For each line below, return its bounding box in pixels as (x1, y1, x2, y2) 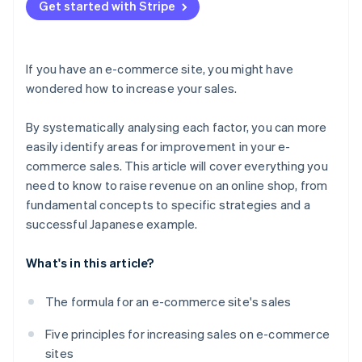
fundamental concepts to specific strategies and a (26, 196, 310, 213)
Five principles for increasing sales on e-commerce (45, 326, 330, 343)
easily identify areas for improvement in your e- (26, 138, 291, 155)
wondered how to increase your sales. (26, 80, 238, 97)
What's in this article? (26, 255, 154, 271)
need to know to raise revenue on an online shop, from (26, 177, 328, 194)
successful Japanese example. (26, 216, 198, 233)
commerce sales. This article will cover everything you (26, 158, 328, 175)
